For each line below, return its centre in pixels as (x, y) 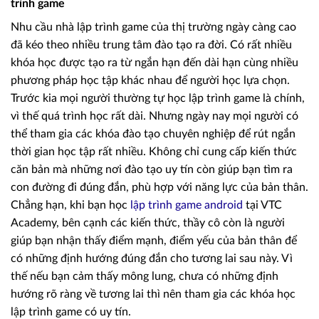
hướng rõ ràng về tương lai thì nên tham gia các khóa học (153, 294)
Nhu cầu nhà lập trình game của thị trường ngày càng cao (153, 27)
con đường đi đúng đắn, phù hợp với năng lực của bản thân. (159, 187)
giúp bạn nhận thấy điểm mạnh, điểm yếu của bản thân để (154, 240)
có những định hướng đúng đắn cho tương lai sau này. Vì (152, 258)
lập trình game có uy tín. (71, 312)
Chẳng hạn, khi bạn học (70, 205)
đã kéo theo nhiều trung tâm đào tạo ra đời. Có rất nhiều (151, 45)
